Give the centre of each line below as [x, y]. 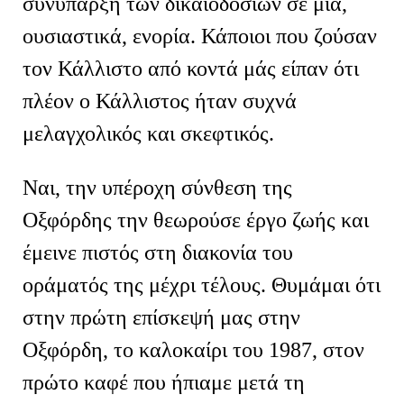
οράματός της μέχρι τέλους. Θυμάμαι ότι [202, 285]
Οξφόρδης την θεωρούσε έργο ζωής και [196, 220]
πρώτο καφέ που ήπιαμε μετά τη [164, 382]
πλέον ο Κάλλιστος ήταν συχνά [160, 101]
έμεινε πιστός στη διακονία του [158, 252]
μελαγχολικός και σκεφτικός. [148, 133]
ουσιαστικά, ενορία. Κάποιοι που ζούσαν [200, 36]
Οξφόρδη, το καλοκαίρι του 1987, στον [193, 349]
